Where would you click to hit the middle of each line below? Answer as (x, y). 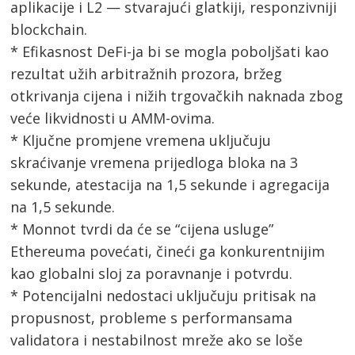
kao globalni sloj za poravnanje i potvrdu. (152, 274)
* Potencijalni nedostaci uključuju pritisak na (164, 296)
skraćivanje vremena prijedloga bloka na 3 (155, 163)
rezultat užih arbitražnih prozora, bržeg (147, 74)
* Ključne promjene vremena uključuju (141, 141)
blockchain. (49, 30)
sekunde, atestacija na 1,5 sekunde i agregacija (170, 185)
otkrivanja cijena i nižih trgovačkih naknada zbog (177, 96)
